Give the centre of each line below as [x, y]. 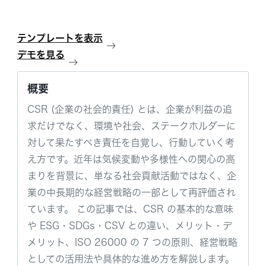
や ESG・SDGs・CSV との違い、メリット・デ [129, 226]
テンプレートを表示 [60, 38]
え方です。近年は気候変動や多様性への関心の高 [131, 159]
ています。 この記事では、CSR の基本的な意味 [130, 209]
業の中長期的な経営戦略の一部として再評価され [131, 192]
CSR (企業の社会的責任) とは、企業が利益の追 [129, 109]
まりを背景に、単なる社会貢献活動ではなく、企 [132, 176]
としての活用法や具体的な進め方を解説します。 [131, 259]
